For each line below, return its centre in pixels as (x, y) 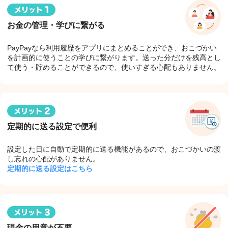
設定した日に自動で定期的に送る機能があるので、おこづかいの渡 (114, 149)
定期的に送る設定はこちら (50, 168)
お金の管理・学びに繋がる (56, 25)
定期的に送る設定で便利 (52, 126)
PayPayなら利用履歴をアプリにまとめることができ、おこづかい (112, 48)
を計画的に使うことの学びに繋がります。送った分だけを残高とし (114, 57)
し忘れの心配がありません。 (53, 159)
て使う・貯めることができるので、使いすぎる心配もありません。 (114, 67)
